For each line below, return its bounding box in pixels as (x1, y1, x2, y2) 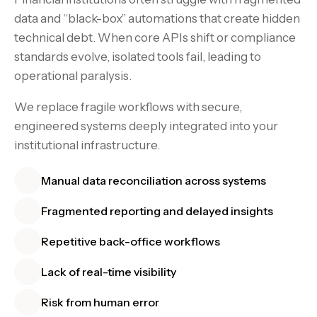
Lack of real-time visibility (41, 264, 176, 279)
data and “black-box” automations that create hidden (14, 11, 300, 25)
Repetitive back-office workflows (41, 234, 220, 248)
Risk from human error (41, 294, 159, 309)
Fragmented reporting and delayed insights (41, 203, 273, 218)
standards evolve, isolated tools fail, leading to (14, 49, 261, 64)
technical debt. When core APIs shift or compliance (14, 30, 296, 45)
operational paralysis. (14, 68, 132, 83)
